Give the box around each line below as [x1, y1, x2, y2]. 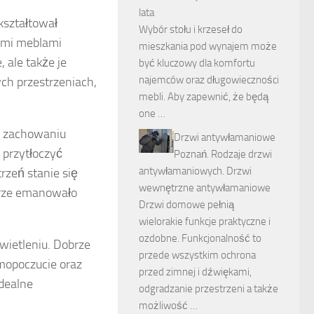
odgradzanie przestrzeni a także [139, 282, 278, 295]
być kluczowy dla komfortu [139, 57, 255, 69]
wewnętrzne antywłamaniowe [139, 182, 271, 194]
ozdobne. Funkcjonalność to [139, 232, 261, 245]
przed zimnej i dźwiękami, [139, 266, 252, 278]
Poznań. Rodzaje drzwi [174, 148, 272, 161]
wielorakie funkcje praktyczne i [139, 215, 271, 228]
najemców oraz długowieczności [139, 74, 279, 86]
